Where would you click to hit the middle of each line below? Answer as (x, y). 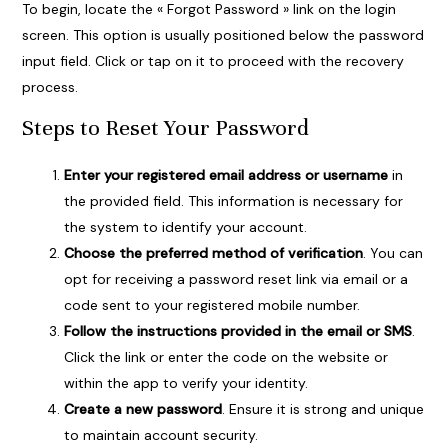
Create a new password (142, 409)
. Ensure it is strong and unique (322, 409)
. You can (392, 253)
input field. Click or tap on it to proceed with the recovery (212, 61)
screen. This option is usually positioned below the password (222, 35)
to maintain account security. (160, 435)
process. (49, 87)
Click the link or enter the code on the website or (225, 357)
